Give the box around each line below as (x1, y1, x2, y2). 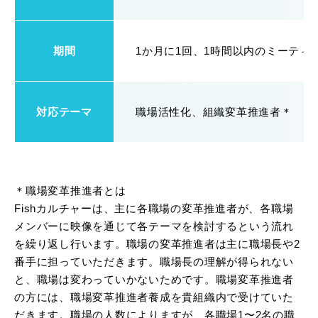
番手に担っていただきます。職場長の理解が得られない (14, 256, 294, 268)
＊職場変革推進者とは (14, 185, 126, 197)
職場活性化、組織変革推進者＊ (136, 106, 292, 119)
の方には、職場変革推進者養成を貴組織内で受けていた (14, 291, 294, 304)
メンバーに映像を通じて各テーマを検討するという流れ (14, 220, 294, 233)
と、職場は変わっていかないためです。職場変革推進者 (14, 273, 294, 286)
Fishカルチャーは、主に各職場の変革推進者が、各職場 (14, 202, 294, 215)
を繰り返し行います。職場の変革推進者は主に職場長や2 (14, 238, 300, 251)
